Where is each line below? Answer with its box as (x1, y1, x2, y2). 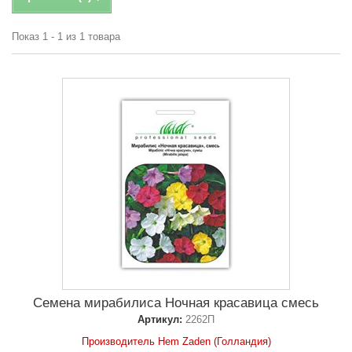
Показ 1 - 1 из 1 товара (12, 31, 120, 43)
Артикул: (137, 313, 182, 326)
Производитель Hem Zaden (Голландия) (81, 335, 271, 348)
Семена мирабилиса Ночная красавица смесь (33, 295, 319, 311)
